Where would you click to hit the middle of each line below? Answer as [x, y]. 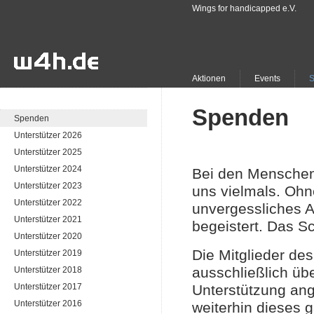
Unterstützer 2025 [48, 152]
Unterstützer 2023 [48, 186]
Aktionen [209, 78]
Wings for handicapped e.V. [244, 8]
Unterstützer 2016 [48, 303]
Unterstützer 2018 [48, 270]
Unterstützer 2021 [48, 219]
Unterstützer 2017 [48, 287]
